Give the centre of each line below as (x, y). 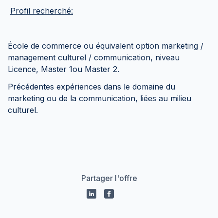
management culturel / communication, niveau (94, 57)
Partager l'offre (109, 178)
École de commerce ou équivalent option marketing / (106, 46)
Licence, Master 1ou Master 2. (65, 69)
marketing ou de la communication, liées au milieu (100, 98)
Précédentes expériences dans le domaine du (91, 87)
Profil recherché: (42, 11)
